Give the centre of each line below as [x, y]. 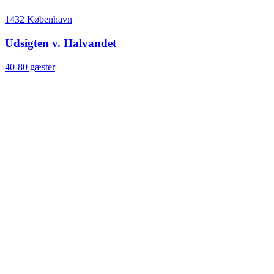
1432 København [39, 20]
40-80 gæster [30, 67]
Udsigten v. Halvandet [61, 43]
